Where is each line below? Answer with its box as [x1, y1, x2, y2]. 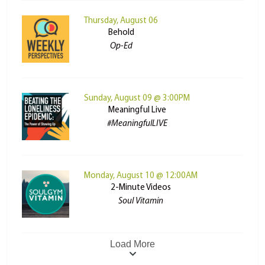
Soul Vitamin [118, 197, 164, 206]
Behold [108, 28, 134, 38]
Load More [110, 239, 155, 250]
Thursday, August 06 [84, 17, 159, 26]
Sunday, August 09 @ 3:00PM [84, 94, 190, 104]
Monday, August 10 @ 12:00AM [84, 172, 198, 181]
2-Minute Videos [111, 183, 172, 193]
